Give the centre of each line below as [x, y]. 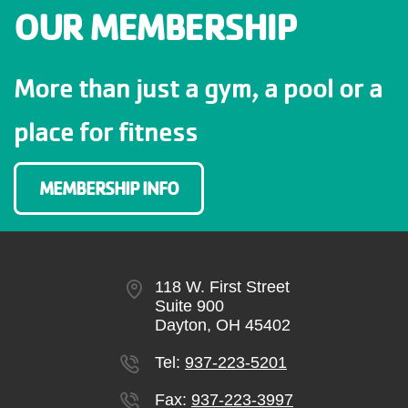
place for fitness [106, 131]
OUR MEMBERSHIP [154, 27]
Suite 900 [189, 306]
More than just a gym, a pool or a [198, 87]
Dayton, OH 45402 [222, 325]
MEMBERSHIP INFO [109, 188]
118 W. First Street [222, 286]
